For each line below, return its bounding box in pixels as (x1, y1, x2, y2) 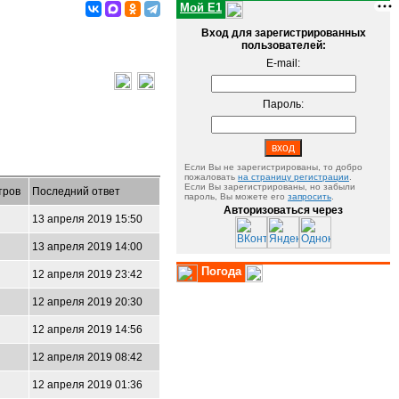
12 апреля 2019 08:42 (32, 351, 142, 363)
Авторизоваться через (224, 204, 343, 216)
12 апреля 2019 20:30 (32, 296, 142, 308)
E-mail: (266, 57, 300, 69)
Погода (201, 265, 241, 278)
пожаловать (184, 172, 238, 182)
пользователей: (240, 39, 326, 52)
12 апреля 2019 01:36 (32, 379, 142, 391)
